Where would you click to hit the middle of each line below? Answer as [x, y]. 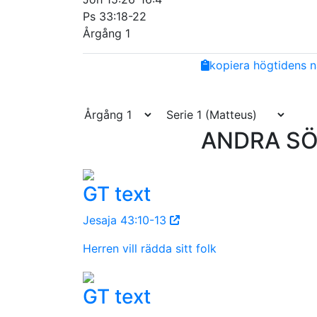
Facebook [148, 65]
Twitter [166, 65]
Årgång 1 [106, 33]
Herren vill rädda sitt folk [150, 248]
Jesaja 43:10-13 [126, 220]
